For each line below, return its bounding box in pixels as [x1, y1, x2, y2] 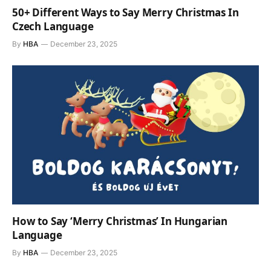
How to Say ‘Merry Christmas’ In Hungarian [12, 214, 228, 228]
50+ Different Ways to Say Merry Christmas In [12, 5, 239, 20]
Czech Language [12, 19, 94, 34]
